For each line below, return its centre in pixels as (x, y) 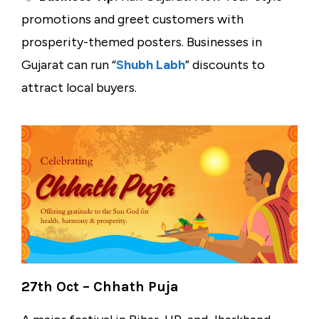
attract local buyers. (79, 88)
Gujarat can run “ (69, 65)
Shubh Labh (151, 65)
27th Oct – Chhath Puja (100, 287)
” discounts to (225, 65)
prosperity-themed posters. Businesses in (142, 42)
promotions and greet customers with (132, 20)
